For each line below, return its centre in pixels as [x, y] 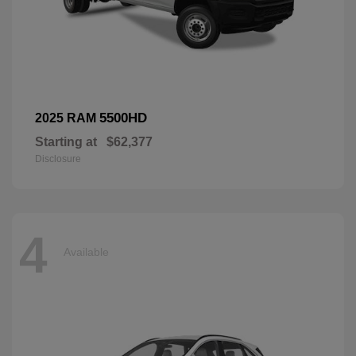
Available [86, 252]
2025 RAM [67, 118]
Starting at [66, 141]
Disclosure [58, 159]
